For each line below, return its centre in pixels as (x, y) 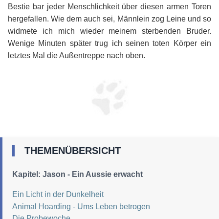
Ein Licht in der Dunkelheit (58, 195)
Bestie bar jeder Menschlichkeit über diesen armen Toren (109, 7)
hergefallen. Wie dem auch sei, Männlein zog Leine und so (109, 19)
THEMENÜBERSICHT (73, 151)
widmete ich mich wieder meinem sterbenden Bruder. (109, 31)
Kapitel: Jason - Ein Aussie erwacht (77, 175)
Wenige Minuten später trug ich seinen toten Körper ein (109, 44)
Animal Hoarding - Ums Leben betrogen (81, 206)
